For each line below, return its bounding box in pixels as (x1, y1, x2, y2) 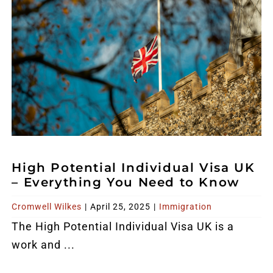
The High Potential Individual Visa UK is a (12, 219, 235, 233)
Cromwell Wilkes (12, 201, 82, 211)
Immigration (159, 201, 213, 211)
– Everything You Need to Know (12, 174, 239, 190)
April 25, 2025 (90, 201, 151, 211)
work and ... (12, 238, 76, 251)
